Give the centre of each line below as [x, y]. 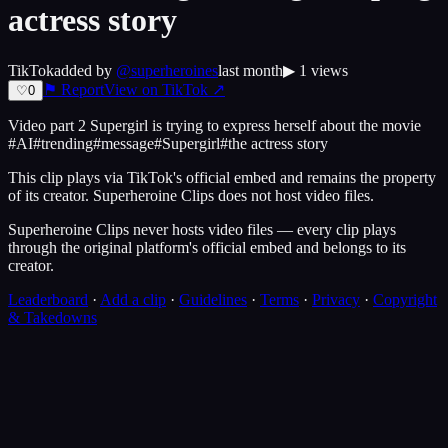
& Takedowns [52, 317]
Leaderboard [48, 299]
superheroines [174, 70]
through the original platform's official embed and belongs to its [207, 247]
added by [83, 70]
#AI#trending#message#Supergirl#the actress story [168, 143]
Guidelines [213, 299]
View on [133, 89]
